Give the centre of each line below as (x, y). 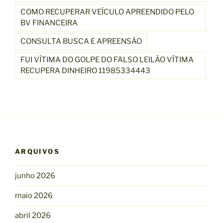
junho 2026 (35, 175)
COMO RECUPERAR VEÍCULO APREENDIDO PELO (107, 12)
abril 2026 (33, 215)
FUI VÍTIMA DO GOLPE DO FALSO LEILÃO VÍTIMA (107, 59)
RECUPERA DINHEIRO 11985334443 (85, 70)
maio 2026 (34, 195)
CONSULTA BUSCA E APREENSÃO (81, 41)
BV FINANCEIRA (49, 23)
